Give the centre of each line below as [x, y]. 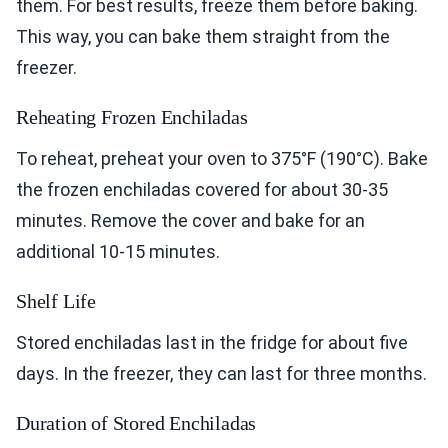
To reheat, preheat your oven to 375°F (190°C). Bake [222, 159]
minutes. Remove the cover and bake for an [190, 221]
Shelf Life [56, 301]
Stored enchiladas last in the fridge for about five [212, 343]
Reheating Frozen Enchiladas [132, 117]
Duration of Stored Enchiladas [136, 423]
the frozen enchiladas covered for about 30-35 [202, 190]
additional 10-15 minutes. [118, 252]
